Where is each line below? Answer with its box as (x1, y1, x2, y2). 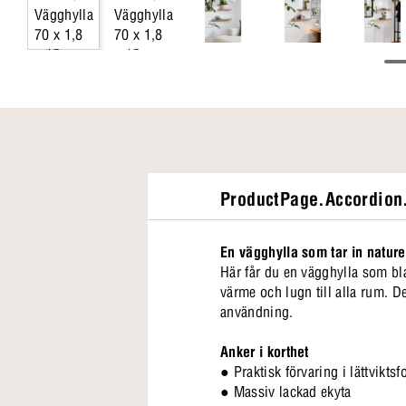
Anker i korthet (220, 343, 309, 361)
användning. (220, 303, 294, 321)
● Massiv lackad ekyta (220, 382, 352, 401)
